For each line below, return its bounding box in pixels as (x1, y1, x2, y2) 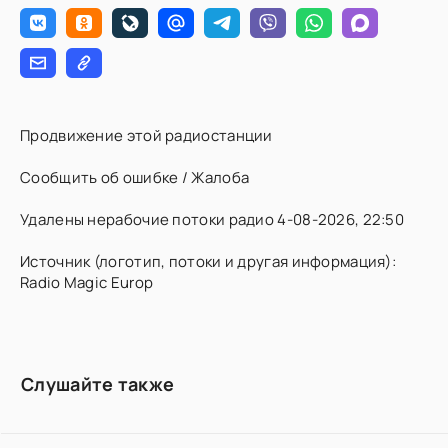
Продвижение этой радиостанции (20, 125, 273, 146)
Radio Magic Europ (20, 272, 154, 293)
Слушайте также (21, 372, 175, 396)
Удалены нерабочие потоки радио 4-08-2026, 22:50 (20, 209, 405, 230)
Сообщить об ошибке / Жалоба (20, 167, 250, 188)
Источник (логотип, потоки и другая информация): (20, 251, 397, 272)
